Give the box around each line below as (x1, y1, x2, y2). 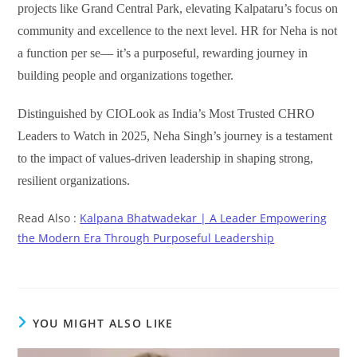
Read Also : (18, 210, 80, 226)
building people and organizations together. (18, 68, 234, 82)
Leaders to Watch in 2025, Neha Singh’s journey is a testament (18, 128, 333, 143)
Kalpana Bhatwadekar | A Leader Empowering (80, 210, 328, 226)
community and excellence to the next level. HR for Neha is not (18, 23, 338, 37)
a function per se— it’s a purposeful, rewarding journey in (18, 45, 308, 60)
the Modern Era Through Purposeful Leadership (18, 229, 275, 245)
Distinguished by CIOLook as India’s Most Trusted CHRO (18, 106, 316, 120)
